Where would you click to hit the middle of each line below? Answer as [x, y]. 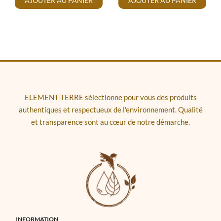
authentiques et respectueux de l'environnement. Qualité [110, 109]
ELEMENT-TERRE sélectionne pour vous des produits [110, 97]
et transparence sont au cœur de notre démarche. [110, 122]
